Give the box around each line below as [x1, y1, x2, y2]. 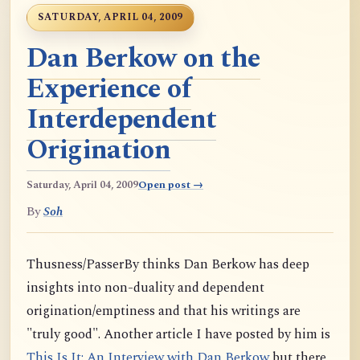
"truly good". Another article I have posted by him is [27, 325, 330, 345]
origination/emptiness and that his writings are [27, 301, 301, 321]
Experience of [27, 68, 192, 110]
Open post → [138, 177, 203, 193]
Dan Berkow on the [27, 38, 260, 80]
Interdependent [27, 99, 217, 141]
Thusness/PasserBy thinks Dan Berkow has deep [27, 255, 309, 275]
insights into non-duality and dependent [27, 278, 264, 298]
